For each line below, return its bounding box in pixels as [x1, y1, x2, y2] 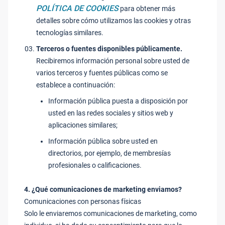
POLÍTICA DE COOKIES [36, 4, 119, 13]
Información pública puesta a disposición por [48, 97, 188, 105]
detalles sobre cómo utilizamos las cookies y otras [36, 17, 191, 25]
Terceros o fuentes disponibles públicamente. [36, 45, 182, 53]
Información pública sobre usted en [48, 137, 158, 145]
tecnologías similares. [36, 29, 103, 37]
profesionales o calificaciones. [48, 161, 142, 169]
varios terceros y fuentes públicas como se [36, 69, 168, 77]
